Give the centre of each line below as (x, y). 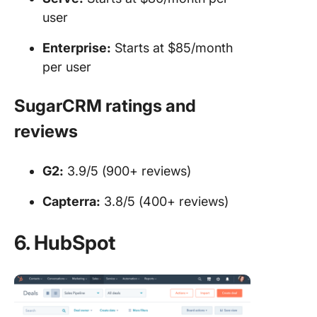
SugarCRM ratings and (105, 105)
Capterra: (71, 201)
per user (67, 67)
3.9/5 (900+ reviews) (127, 171)
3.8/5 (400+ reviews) (165, 201)
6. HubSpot (65, 242)
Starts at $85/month (172, 47)
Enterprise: (77, 47)
